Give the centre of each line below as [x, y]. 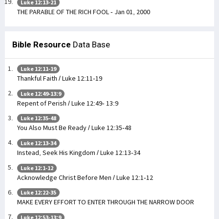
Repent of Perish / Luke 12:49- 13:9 [68, 103]
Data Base [90, 44]
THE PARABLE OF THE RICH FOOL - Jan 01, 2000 [84, 11]
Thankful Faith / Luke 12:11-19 [60, 78]
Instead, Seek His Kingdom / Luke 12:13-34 [79, 152]
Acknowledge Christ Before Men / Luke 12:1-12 [85, 177]
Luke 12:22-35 [38, 193]
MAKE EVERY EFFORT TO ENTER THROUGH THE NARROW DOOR [106, 202]
